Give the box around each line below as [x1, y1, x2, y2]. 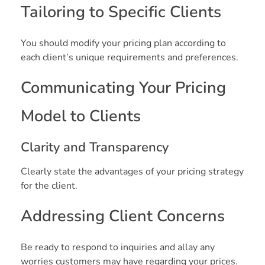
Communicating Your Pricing [21, 76, 226, 99]
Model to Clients [21, 105, 141, 127]
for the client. [21, 179, 77, 192]
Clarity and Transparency [21, 138, 169, 156]
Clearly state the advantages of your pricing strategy [21, 164, 244, 178]
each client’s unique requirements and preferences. [21, 50, 238, 64]
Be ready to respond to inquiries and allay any [21, 240, 215, 254]
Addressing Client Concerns [21, 205, 225, 227]
